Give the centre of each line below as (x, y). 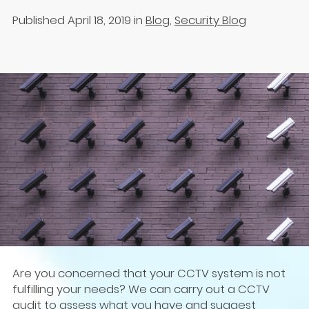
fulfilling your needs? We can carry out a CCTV (141, 289)
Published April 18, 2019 (71, 20)
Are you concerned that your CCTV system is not (149, 273)
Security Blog (210, 20)
